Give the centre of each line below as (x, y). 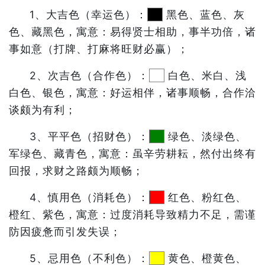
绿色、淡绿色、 (206, 136)
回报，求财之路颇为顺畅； (76, 171)
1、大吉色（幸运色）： (89, 14)
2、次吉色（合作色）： (90, 75)
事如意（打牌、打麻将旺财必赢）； (99, 49)
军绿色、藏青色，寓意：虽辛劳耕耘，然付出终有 (132, 153)
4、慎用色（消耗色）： (90, 197)
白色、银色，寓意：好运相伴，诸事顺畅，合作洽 (132, 93)
